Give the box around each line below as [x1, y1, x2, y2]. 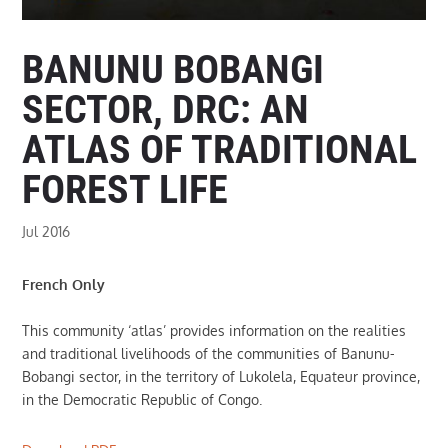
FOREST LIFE [22, 165, 229, 213]
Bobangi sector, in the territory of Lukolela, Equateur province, [22, 367, 421, 385]
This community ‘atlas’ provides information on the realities [22, 321, 407, 339]
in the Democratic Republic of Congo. [22, 390, 263, 408]
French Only [22, 275, 106, 293]
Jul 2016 [22, 222, 71, 240]
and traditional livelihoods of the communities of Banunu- [22, 344, 396, 362]
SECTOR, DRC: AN [22, 85, 310, 133]
